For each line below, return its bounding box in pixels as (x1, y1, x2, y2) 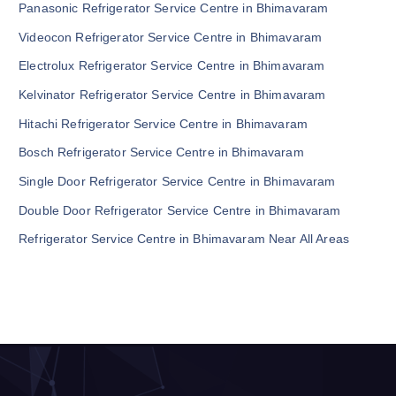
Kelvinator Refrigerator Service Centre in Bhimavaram (19, 87, 326, 102)
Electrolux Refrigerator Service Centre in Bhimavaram (19, 58, 325, 73)
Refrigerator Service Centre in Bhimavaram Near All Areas (19, 232, 349, 247)
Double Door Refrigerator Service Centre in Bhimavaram (19, 202, 341, 217)
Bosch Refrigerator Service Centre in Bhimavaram (19, 145, 304, 160)
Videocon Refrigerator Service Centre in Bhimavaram (19, 29, 323, 44)
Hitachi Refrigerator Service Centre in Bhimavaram (19, 116, 308, 131)
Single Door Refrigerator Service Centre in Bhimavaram (19, 173, 336, 188)
